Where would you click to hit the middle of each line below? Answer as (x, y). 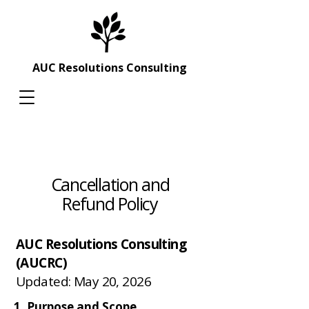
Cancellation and (110, 184)
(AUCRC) (42, 263)
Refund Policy (110, 203)
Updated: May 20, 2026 (84, 281)
